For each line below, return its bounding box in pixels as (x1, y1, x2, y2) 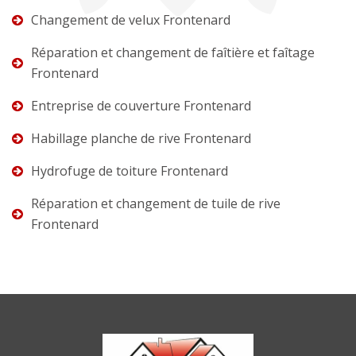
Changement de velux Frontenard (31, 10, 230, 29)
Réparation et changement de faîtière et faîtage (31, 43, 315, 61)
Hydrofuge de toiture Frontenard (31, 161, 228, 180)
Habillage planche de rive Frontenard (31, 129, 251, 147)
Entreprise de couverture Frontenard (31, 96, 251, 114)
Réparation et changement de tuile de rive (31, 194, 281, 212)
